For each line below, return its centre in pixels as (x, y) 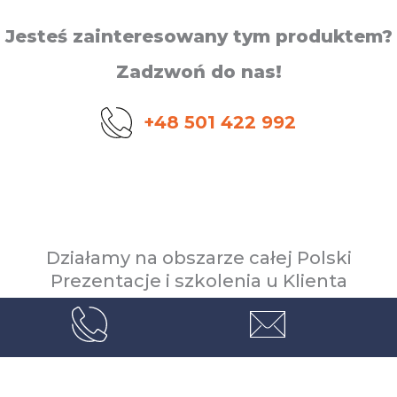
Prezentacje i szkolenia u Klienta (198, 281)
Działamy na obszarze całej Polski (198, 258)
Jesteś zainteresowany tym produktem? (198, 37)
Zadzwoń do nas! (198, 72)
